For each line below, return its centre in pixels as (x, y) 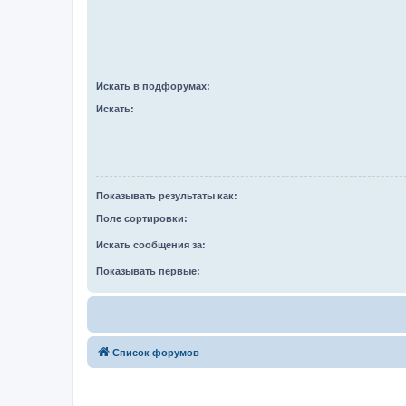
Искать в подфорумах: (153, 86)
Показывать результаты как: (167, 196)
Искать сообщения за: (151, 244)
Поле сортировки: (142, 218)
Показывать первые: (148, 271)
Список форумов (156, 352)
